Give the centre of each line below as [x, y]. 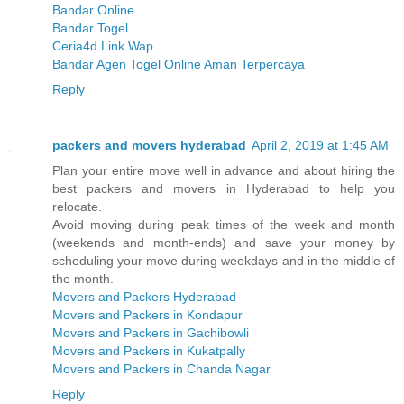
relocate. [77, 207]
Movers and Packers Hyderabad [144, 297]
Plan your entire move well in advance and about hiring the [224, 171]
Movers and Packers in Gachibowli [151, 333]
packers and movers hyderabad [149, 146]
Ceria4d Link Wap [103, 46]
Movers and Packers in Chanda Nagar [161, 369]
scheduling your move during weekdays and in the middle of [224, 261]
